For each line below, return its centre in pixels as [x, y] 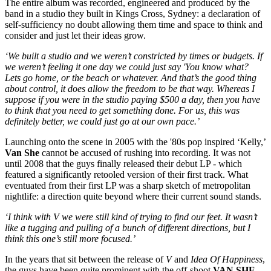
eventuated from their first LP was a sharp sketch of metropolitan [128, 185]
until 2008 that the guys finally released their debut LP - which [123, 163]
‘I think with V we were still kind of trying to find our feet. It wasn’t [131, 217]
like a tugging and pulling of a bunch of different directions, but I [128, 227]
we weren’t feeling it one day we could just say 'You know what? [127, 67]
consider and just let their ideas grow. [75, 35]
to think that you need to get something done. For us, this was [122, 110]
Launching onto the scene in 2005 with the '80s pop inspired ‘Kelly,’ [135, 142]
